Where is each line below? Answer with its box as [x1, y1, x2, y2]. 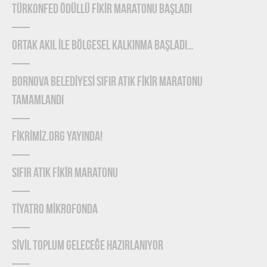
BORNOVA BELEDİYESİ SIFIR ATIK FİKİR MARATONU [12, 76, 203, 89]
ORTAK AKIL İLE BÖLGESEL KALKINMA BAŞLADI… [12, 39, 194, 53]
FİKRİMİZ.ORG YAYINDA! [12, 131, 103, 144]
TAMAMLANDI [12, 94, 64, 108]
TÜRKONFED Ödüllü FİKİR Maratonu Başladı [12, 3, 192, 17]
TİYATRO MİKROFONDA [12, 203, 98, 217]
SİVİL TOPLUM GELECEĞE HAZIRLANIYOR [12, 240, 163, 253]
